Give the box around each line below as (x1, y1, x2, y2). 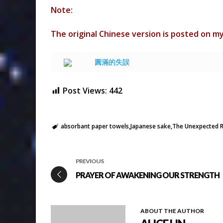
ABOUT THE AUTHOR (140, 207, 204, 215)
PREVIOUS (76, 157, 104, 165)
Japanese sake (130, 122, 171, 131)
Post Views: (63, 85, 107, 97)
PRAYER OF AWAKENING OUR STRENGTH (76, 170, 220, 180)
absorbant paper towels (60, 122, 129, 131)
